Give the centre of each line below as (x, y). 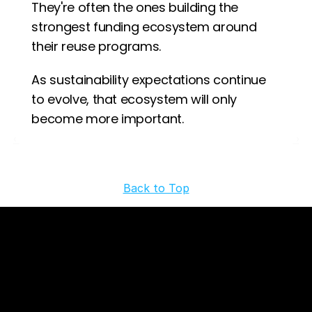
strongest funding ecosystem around (144, 27)
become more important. (108, 119)
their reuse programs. (96, 46)
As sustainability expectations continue (149, 80)
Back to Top (156, 188)
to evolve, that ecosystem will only (134, 99)
